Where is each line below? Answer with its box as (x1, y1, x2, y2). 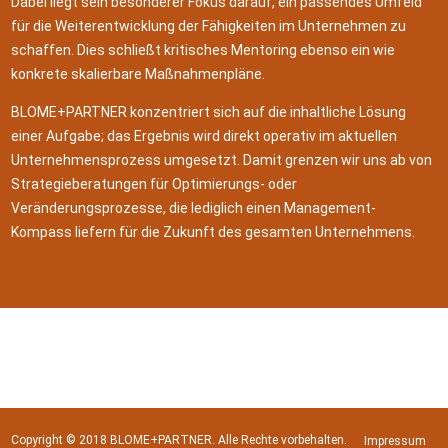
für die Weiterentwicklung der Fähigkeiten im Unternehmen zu (11, 18, 407, 35)
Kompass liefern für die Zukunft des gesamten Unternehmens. (11, 224, 416, 241)
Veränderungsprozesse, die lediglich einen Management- (11, 200, 377, 217)
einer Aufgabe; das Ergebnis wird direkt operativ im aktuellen (11, 128, 398, 145)
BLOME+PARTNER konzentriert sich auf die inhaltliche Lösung (11, 104, 407, 121)
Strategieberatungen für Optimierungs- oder (11, 176, 298, 193)
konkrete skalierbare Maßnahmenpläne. (11, 66, 266, 83)
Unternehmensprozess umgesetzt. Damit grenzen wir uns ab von (11, 152, 433, 169)
